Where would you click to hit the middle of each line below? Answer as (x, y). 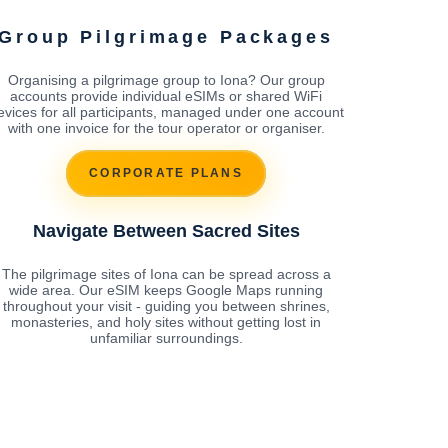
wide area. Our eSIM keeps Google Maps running (166, 289)
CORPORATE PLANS (166, 173)
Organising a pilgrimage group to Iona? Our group (166, 79)
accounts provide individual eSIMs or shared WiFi (166, 95)
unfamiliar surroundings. (166, 337)
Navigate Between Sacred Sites (166, 230)
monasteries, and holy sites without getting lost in (166, 321)
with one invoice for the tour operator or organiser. (166, 127)
